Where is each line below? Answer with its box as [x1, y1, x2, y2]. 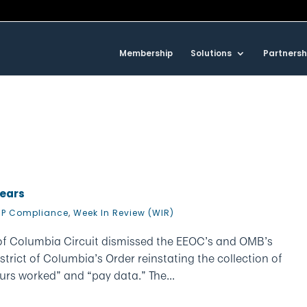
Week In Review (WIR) [73, 207, 175, 219]
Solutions [191, 48, 232, 59]
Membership [119, 48, 173, 59]
